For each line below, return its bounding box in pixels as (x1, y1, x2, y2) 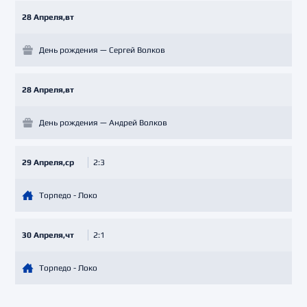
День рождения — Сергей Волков (39, 45, 165, 55)
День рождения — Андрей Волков (39, 117, 167, 127)
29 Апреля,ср (22, 157, 74, 167)
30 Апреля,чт (22, 230, 74, 240)
